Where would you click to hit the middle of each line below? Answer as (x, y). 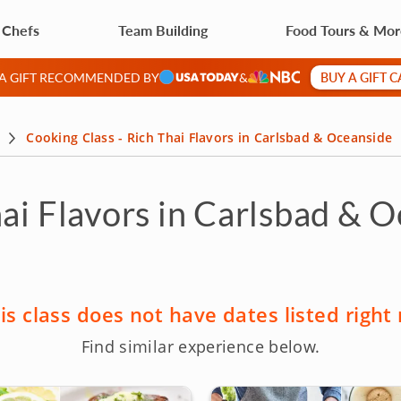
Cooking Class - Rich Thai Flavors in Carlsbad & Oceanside (209, 137)
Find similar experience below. (200, 346)
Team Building (162, 30)
